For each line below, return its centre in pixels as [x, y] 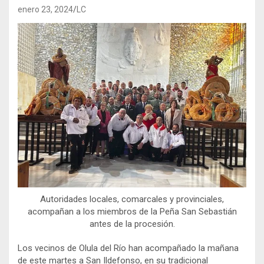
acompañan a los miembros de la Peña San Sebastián [132, 212]
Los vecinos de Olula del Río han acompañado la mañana [128, 248]
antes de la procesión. [132, 224]
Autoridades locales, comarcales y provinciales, [132, 199]
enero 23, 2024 [45, 9]
